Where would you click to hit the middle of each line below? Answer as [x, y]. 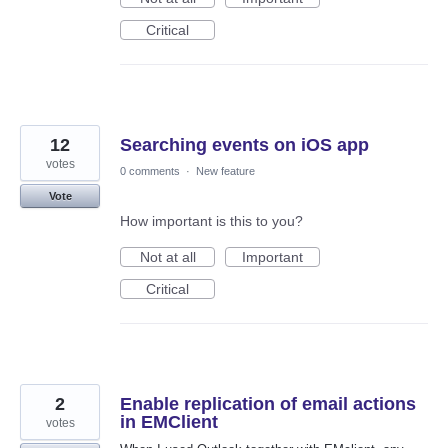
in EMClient [169, 422]
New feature [225, 171]
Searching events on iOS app [244, 145]
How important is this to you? [211, 221]
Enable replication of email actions [268, 404]
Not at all [167, 257]
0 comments [150, 171]
